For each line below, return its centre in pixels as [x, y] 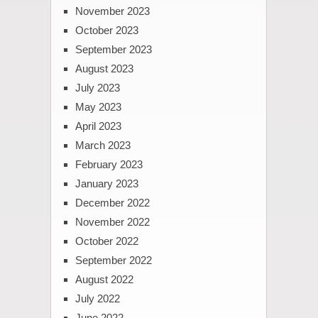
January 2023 [106, 184]
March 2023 [103, 146]
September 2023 [113, 50]
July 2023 [97, 88]
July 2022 [97, 299]
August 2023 [104, 69]
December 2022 [112, 203]
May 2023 [98, 107]
